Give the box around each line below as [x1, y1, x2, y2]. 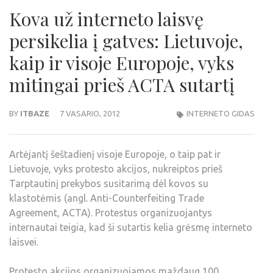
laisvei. [9, 236, 38, 248]
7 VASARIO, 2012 [60, 109, 120, 118]
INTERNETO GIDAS [186, 109, 255, 118]
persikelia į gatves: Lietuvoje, [9, 29, 243, 54]
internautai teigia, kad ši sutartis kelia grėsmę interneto [9, 222, 252, 233]
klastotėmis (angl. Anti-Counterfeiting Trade [9, 193, 204, 204]
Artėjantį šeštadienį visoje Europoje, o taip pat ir [9, 149, 221, 160]
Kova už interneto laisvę [9, 7, 204, 32]
